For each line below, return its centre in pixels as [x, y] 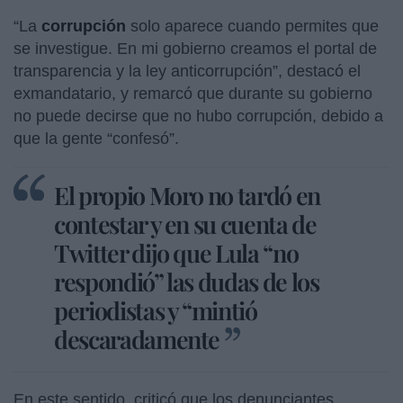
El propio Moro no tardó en [187, 195]
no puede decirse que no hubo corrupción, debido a [198, 116]
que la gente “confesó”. [96, 138]
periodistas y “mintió [156, 310]
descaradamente [137, 339]
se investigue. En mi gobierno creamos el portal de [195, 48]
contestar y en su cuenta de [185, 224]
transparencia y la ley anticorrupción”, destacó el [187, 71]
